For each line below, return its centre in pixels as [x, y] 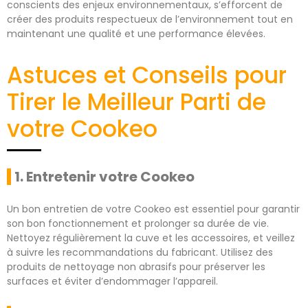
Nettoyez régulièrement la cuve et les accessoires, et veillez [151, 238]
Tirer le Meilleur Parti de [136, 102]
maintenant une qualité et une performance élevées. [136, 33]
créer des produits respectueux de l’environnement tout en [150, 19]
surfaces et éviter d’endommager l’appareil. [112, 281]
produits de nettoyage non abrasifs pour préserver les [136, 266]
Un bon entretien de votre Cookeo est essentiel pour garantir [153, 209]
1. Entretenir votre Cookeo [104, 176]
